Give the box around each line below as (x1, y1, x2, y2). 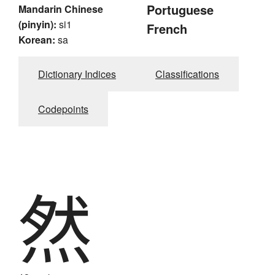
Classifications (155, 67, 219, 82)
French (147, 20, 187, 38)
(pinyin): (18, 17, 56, 32)
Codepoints (38, 102, 88, 117)
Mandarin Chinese (18, 2, 103, 17)
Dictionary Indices (38, 67, 116, 82)
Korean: (18, 33, 55, 47)
